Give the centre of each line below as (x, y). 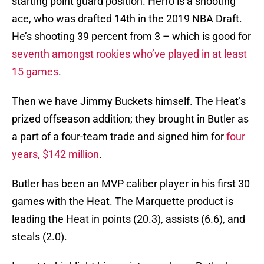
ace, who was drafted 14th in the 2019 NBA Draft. (127, 19)
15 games (35, 72)
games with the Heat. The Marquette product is (123, 202)
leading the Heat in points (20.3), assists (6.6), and (128, 219)
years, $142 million (55, 154)
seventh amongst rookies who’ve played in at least (129, 54)
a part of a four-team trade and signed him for (119, 137)
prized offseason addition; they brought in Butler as (130, 119)
